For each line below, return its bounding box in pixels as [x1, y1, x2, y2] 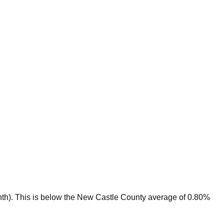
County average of [118, 192, 185, 201]
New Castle [77, 192, 118, 201]
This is [15, 192, 40, 201]
